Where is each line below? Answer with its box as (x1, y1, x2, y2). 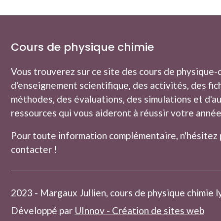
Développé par (11, 205, 74, 217)
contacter (11, 144, 52, 155)
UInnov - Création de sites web (74, 205, 204, 217)
